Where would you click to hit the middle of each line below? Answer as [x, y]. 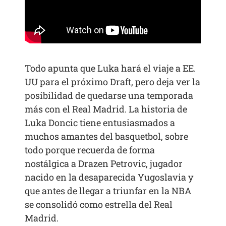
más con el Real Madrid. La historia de [106, 109]
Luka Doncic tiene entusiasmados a [100, 122]
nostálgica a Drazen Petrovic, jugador [104, 163]
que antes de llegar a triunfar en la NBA [108, 190]
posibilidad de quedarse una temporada [109, 95]
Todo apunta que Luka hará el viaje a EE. [110, 68]
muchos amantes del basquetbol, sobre [107, 136]
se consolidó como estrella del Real [99, 204]
